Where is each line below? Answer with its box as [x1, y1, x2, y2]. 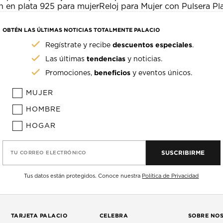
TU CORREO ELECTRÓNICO [10, 150, 87, 155]
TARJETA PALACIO [10, 212, 68, 219]
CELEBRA [99, 212, 128, 219]
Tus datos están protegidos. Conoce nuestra [24, 173, 142, 179]
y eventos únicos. [130, 69, 193, 77]
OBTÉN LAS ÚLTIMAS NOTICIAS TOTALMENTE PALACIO [2, 26, 160, 33]
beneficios [94, 68, 131, 76]
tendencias [87, 54, 126, 62]
